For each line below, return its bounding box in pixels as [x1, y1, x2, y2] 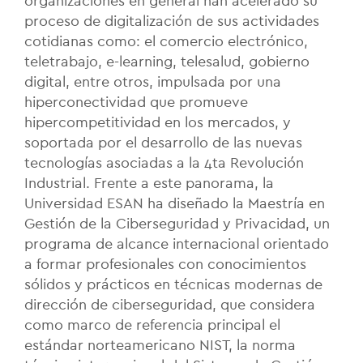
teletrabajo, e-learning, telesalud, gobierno [24, 53, 310, 69]
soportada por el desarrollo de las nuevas [24, 135, 302, 150]
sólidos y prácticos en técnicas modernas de [24, 276, 322, 292]
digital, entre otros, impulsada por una [24, 74, 281, 89]
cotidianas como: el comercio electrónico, [24, 33, 308, 49]
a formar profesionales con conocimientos [24, 256, 306, 271]
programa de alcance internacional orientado [24, 236, 329, 251]
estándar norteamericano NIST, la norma [24, 337, 296, 352]
